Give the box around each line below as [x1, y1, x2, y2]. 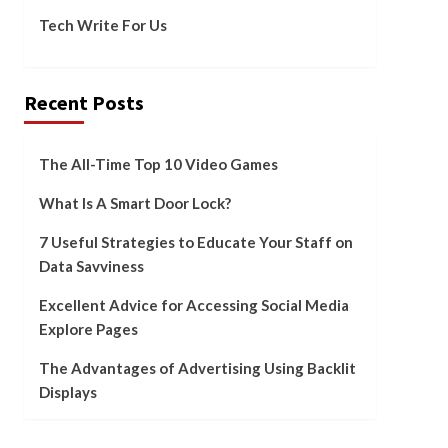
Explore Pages [38, 319, 138, 338]
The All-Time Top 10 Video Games [38, 154, 278, 173]
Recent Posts [23, 89, 144, 115]
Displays [38, 382, 97, 401]
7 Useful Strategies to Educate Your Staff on [38, 232, 353, 251]
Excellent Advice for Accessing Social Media [38, 295, 349, 314]
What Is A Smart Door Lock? [38, 193, 231, 212]
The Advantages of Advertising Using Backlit [38, 358, 356, 377]
